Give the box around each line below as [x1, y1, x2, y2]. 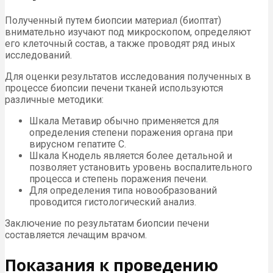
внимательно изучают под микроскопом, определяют [5, 26, 251, 38]
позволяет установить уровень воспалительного [29, 161, 252, 174]
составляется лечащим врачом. [5, 229, 147, 241]
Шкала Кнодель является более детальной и [29, 150, 232, 162]
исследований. [5, 49, 72, 62]
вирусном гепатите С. [29, 138, 126, 151]
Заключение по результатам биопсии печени [5, 218, 209, 230]
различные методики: [5, 94, 104, 106]
